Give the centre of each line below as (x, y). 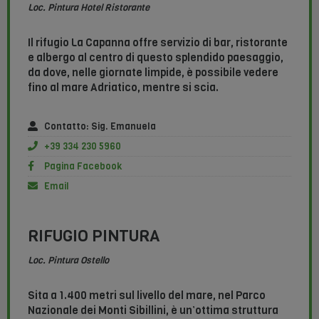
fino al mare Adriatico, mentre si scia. (123, 88)
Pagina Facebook (83, 167)
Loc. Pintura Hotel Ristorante (89, 8)
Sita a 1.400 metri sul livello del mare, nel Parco (147, 296)
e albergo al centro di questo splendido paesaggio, (156, 58)
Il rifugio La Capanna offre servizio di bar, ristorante (158, 43)
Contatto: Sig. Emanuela (100, 127)
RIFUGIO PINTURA (94, 236)
